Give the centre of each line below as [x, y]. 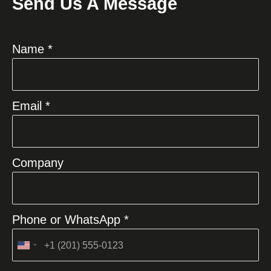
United [38, 249]
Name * [32, 49]
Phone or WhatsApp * [70, 220]
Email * [31, 106]
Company [38, 163]
